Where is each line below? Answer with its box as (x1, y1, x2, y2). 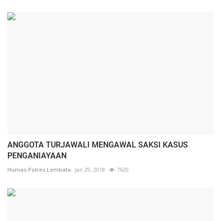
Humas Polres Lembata (7, 165, 71, 173)
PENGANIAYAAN (7, 150, 67, 160)
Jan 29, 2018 (75, 165, 105, 173)
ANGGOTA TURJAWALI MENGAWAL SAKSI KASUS (7, 140, 188, 149)
